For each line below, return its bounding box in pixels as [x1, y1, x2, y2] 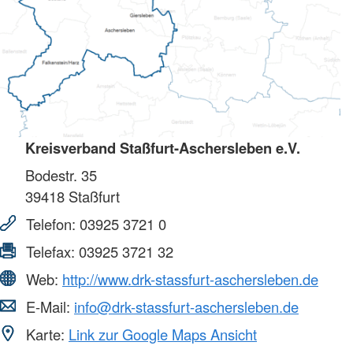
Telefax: [22, 241, 79, 262]
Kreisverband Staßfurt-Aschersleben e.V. [25, 137, 300, 159]
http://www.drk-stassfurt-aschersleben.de [62, 269, 318, 290]
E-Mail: [22, 296, 74, 318]
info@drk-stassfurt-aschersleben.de [74, 296, 299, 318]
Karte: [22, 324, 69, 345]
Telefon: [22, 214, 80, 235]
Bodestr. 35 [25, 165, 97, 186]
